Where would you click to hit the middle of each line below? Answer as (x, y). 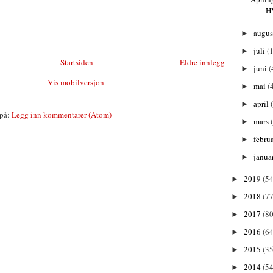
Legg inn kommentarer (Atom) (62, 114)
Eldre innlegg (202, 62)
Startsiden (76, 62)
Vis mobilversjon (76, 82)
